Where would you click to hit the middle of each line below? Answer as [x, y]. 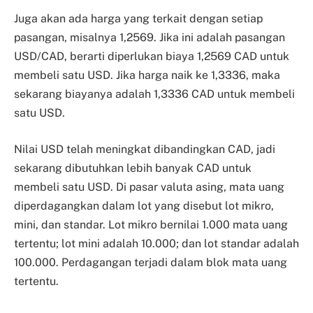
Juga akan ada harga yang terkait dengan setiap [138, 19]
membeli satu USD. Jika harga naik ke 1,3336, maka [147, 75]
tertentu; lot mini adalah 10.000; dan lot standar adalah [156, 244]
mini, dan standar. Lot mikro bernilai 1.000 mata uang [151, 225]
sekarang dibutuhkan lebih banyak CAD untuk [133, 168]
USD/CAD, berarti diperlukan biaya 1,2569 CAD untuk [152, 57]
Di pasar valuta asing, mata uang [200, 187]
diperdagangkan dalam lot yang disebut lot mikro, [144, 206]
